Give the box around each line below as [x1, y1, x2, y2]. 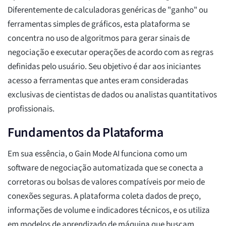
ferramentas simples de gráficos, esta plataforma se [8, 18, 190, 31]
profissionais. [8, 103, 54, 116]
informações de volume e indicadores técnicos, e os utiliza [8, 204, 210, 217]
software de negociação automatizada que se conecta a [8, 162, 203, 175]
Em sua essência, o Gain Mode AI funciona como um [8, 148, 187, 160]
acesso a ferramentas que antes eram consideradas [8, 75, 188, 87]
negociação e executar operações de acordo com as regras [8, 46, 213, 59]
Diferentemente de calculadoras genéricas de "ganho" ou [8, 4, 208, 17]
